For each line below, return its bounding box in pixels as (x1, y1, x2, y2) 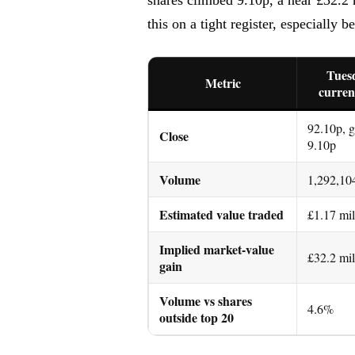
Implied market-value (159, 239, 274, 258)
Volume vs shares (159, 291, 252, 310)
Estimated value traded (159, 204, 284, 223)
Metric (204, 73, 241, 92)
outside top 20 (159, 307, 234, 326)
